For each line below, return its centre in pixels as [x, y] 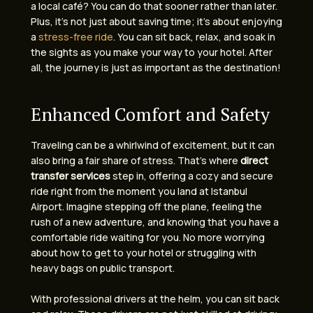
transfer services [71, 175]
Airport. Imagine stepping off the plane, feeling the [146, 206]
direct [254, 160]
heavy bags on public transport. [103, 268]
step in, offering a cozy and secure [192, 175]
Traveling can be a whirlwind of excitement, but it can [153, 145]
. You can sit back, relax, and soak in [194, 37]
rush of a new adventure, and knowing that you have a [155, 221]
